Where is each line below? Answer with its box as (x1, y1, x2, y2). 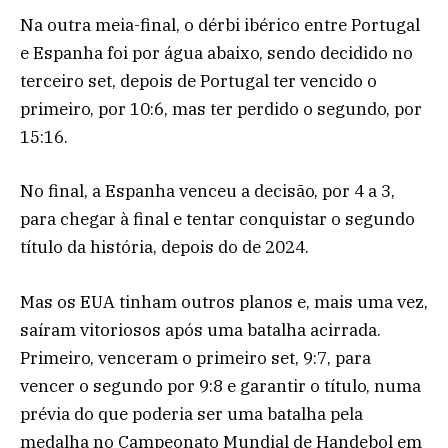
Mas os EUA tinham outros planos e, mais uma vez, (20, 290, 428, 313)
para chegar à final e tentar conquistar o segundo (20, 208, 415, 231)
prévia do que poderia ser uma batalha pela (20, 402, 363, 425)
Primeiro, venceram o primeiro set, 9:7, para (20, 346, 371, 369)
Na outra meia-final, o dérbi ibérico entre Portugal (20, 14, 420, 37)
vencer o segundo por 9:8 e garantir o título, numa (20, 374, 421, 397)
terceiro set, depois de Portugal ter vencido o (20, 70, 377, 93)
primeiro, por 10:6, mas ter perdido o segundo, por (20, 98, 422, 121)
